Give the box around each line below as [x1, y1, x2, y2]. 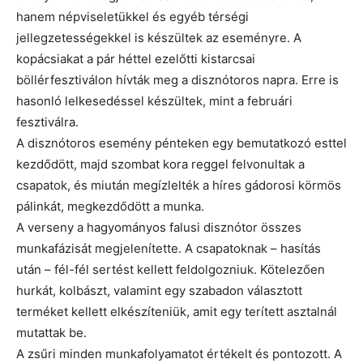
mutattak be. [16, 324, 87, 340]
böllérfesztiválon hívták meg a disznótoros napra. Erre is [16, 71, 339, 88]
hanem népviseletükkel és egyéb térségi [16, 8, 249, 24]
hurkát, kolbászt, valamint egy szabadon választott [16, 282, 302, 298]
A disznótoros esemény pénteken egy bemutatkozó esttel [16, 135, 347, 151]
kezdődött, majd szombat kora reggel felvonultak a [16, 156, 305, 172]
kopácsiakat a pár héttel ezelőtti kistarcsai [16, 50, 255, 66]
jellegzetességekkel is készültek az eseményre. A [16, 29, 301, 45]
